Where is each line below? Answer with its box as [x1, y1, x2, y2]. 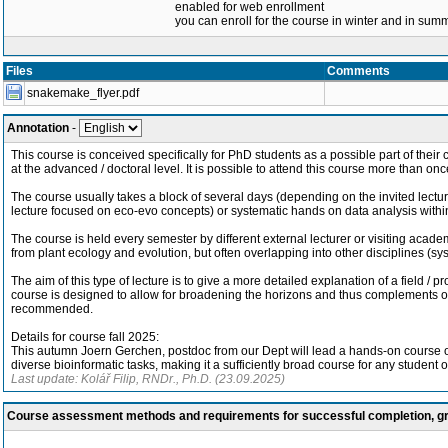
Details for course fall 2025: [11, 330, 159, 344]
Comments [327, 64, 390, 78]
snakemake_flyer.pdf [27, 86, 139, 100]
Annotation [7, 121, 69, 135]
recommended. [11, 302, 93, 316]
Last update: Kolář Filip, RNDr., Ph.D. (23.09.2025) [11, 372, 285, 386]
